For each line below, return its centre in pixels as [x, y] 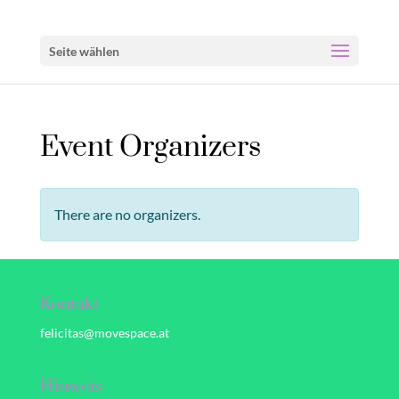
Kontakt [69, 305]
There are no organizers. [127, 214]
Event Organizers [150, 147]
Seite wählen [84, 51]
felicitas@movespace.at [104, 333]
